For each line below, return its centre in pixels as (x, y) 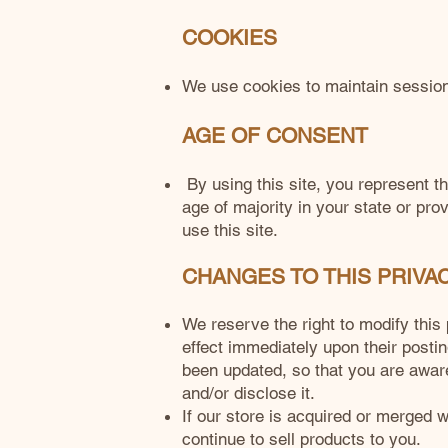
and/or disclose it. (248, 393)
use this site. (230, 230)
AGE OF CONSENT (275, 135)
